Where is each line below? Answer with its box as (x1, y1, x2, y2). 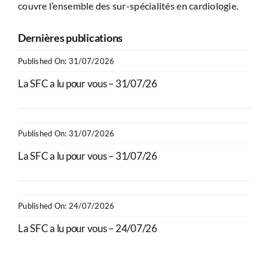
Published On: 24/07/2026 (18, 200, 115, 211)
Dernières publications (18, 31, 123, 44)
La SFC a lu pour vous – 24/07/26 (18, 221, 157, 234)
